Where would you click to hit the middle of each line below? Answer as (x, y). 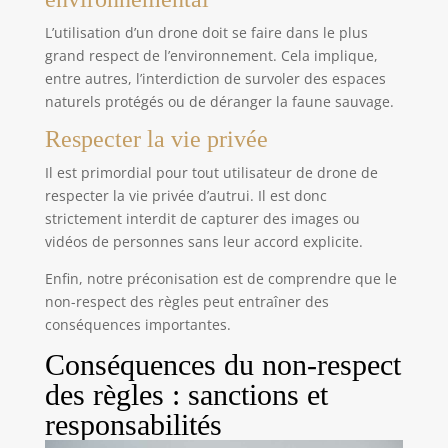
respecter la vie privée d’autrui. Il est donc (185, 196)
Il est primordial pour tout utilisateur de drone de (211, 173)
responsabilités (133, 425)
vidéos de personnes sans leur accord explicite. (203, 242)
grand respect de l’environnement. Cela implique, (211, 56)
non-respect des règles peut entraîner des (186, 302)
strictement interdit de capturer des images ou (202, 219)
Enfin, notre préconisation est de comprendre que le (220, 279)
